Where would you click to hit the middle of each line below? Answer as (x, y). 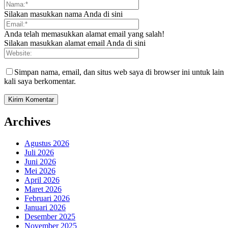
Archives (27, 122)
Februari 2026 (47, 198)
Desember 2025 (50, 217)
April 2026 (42, 180)
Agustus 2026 (47, 144)
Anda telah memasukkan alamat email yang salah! (84, 34)
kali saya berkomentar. (40, 81)
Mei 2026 (40, 171)
